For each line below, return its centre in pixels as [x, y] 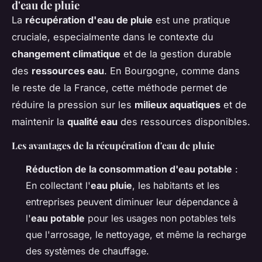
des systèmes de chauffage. [87, 251]
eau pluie [111, 185]
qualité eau [92, 121]
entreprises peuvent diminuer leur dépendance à [132, 201]
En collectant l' [58, 185]
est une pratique [192, 20]
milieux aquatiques [177, 104]
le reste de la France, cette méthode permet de [120, 87]
